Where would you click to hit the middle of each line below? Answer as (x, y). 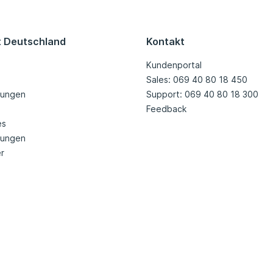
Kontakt (165, 42)
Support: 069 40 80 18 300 (202, 94)
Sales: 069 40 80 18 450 (197, 80)
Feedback (166, 109)
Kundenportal (174, 65)
